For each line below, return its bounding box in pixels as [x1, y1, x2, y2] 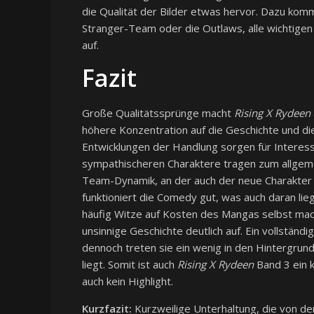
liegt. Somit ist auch [82, 257, 177, 272]
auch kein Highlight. [82, 274, 173, 289]
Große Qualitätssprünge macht [82, 106, 234, 121]
